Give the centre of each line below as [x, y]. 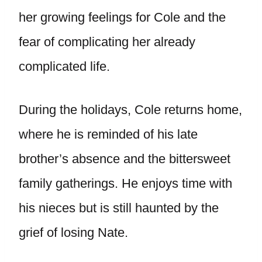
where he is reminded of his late [108, 134]
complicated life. [64, 66]
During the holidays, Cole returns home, [130, 110]
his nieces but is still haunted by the [119, 208]
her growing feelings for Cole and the [122, 17]
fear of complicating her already [107, 42]
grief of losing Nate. [73, 232]
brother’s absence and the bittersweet [125, 159]
